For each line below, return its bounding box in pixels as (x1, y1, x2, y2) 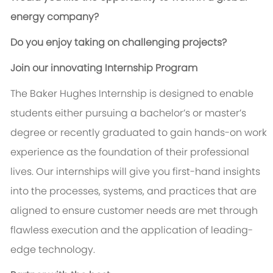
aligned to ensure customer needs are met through (10, 204, 258, 218)
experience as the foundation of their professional (10, 145, 249, 160)
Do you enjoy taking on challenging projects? (10, 35, 227, 50)
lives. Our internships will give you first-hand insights (10, 165, 260, 179)
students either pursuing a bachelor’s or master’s (10, 106, 246, 121)
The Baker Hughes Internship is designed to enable (10, 87, 253, 101)
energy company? (10, 10, 99, 24)
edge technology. (10, 243, 95, 257)
